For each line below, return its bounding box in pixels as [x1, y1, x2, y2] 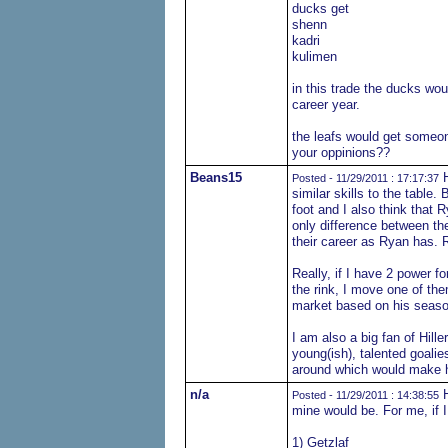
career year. [291, 97, 360, 112]
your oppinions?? [291, 145, 390, 160]
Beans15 [189, 170, 242, 185]
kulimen [291, 49, 337, 64]
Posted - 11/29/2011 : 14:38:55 [291, 389, 439, 401]
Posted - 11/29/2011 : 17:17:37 [291, 172, 439, 184]
